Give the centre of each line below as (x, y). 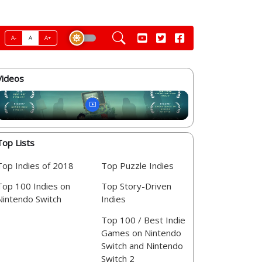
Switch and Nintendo (142, 245)
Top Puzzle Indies (137, 165)
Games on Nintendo (141, 232)
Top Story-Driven (136, 186)
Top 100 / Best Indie (143, 220)
